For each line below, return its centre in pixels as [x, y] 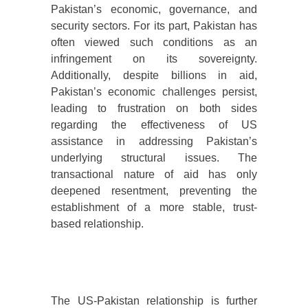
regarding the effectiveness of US [154, 125]
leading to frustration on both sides [154, 109]
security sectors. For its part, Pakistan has [154, 26]
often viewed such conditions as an [154, 43]
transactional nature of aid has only [154, 175]
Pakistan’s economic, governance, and [154, 10]
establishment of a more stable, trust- [154, 208]
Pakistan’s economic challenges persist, [154, 92]
